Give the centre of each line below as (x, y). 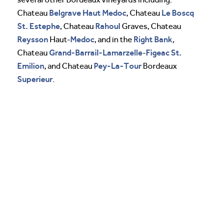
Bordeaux (159, 66)
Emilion (31, 66)
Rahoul (108, 26)
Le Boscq (178, 13)
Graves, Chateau (151, 26)
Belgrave (65, 13)
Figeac (158, 52)
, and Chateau (69, 66)
